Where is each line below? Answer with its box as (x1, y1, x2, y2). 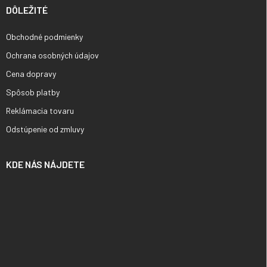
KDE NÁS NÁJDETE (6, 158, 85, 170)
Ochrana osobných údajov (6, 49, 99, 60)
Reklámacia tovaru (6, 105, 74, 116)
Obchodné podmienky (6, 31, 83, 42)
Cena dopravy (6, 68, 56, 79)
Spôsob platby (6, 86, 60, 97)
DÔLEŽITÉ (6, 4, 48, 15)
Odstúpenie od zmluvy (6, 123, 84, 134)
